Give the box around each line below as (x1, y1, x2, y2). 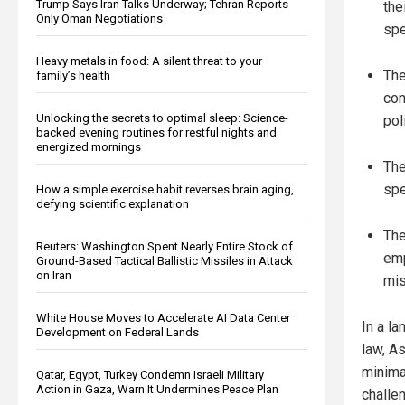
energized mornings (36, 139, 141, 154)
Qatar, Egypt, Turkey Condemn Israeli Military (36, 367, 264, 381)
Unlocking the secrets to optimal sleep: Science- (36, 110, 288, 125)
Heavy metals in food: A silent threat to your (36, 53, 262, 68)
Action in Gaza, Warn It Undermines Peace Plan (36, 381, 278, 396)
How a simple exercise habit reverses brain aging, (36, 182, 294, 196)
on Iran (36, 268, 71, 282)
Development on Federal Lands (36, 325, 199, 339)
